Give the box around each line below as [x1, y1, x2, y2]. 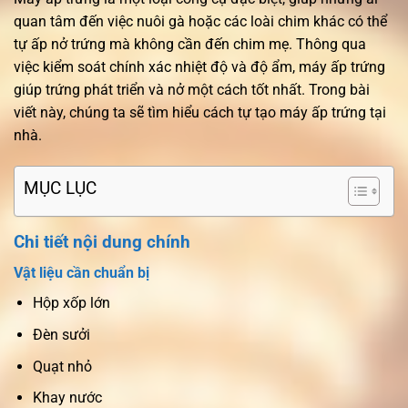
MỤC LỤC [24, 178, 97, 199]
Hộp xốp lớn [32, 294, 110, 312]
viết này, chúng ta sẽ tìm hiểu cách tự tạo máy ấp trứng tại [14, 103, 386, 121]
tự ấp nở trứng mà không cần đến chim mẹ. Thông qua [14, 35, 366, 53]
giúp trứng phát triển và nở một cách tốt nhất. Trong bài [14, 80, 370, 98]
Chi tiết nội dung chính [14, 230, 190, 252]
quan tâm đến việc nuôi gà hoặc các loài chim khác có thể [14, 12, 387, 30]
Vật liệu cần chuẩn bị [14, 264, 149, 282]
